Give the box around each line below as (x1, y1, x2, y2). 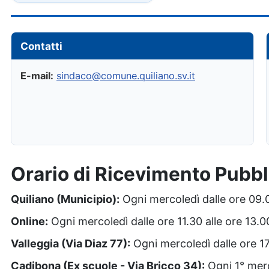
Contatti (20, 40, 62, 52)
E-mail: (20, 70, 53, 82)
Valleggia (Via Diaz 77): (11, 237, 130, 250)
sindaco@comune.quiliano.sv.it (56, 70, 195, 82)
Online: (11, 215, 48, 228)
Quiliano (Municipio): (11, 193, 119, 205)
